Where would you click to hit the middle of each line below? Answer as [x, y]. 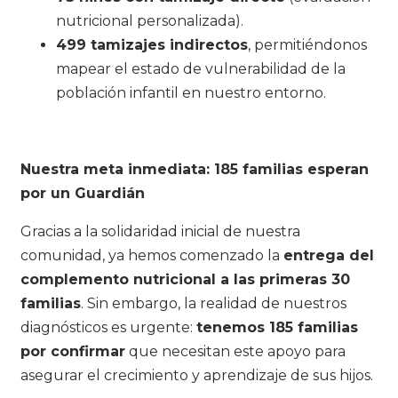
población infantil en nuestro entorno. [191, 93]
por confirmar [73, 352]
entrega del [329, 256]
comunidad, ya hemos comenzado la [152, 256]
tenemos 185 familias [277, 328]
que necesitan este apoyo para [235, 352]
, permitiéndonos [307, 45]
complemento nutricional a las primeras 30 [185, 280]
